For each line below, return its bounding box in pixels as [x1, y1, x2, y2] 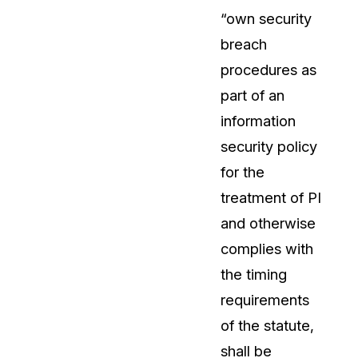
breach [221, 35, 267, 54]
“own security [221, 10, 312, 28]
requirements [221, 291, 309, 309]
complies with [221, 240, 313, 258]
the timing [221, 265, 287, 284]
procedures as [221, 61, 316, 79]
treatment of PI [221, 189, 321, 207]
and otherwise [221, 214, 316, 233]
